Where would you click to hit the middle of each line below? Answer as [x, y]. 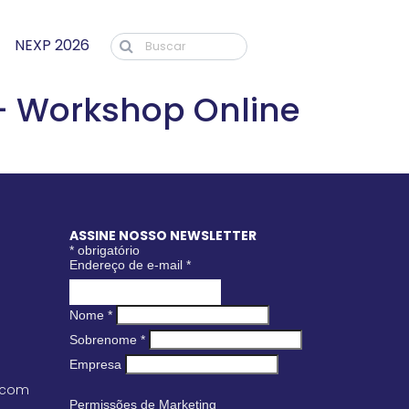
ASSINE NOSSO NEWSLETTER [163, 236]
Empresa [95, 364]
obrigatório [107, 250]
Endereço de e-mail [128, 265]
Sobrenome [105, 340]
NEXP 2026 [52, 45]
